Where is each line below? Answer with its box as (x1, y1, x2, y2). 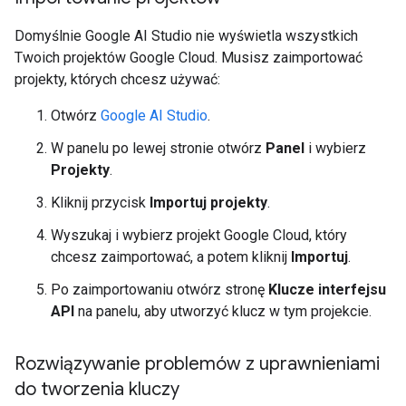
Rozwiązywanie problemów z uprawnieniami (14, 353, 380, 375)
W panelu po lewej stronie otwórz (51, 140, 266, 157)
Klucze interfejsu (268, 281, 386, 298)
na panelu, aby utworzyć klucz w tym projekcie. (74, 303, 372, 320)
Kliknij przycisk (51, 194, 150, 211)
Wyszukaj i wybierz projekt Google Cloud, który (51, 227, 347, 244)
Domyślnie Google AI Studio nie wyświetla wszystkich (14, 27, 358, 44)
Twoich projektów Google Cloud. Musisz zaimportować (14, 49, 362, 66)
